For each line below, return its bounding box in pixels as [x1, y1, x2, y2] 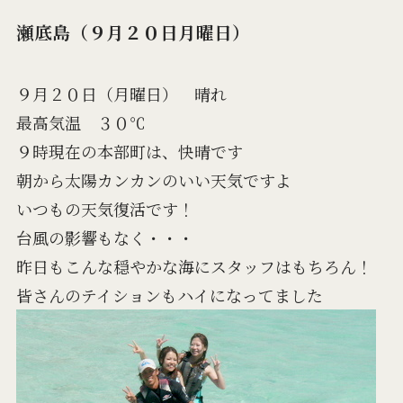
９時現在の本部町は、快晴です [15, 139, 243, 164]
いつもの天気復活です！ [15, 197, 194, 221]
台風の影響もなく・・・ [15, 226, 194, 250]
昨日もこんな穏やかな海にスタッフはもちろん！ [15, 255, 372, 279]
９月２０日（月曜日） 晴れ [15, 82, 227, 106]
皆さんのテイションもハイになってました [15, 283, 323, 308]
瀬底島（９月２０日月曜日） [15, 18, 250, 45]
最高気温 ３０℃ [15, 111, 146, 135]
